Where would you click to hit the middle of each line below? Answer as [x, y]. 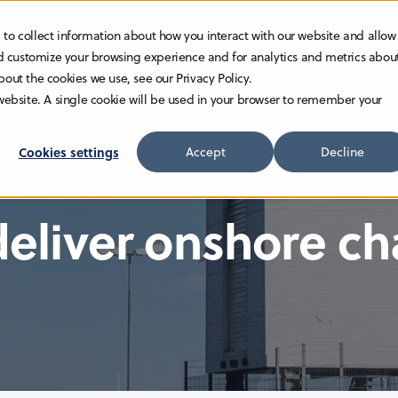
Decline [342, 152]
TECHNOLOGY [62, 38]
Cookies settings [68, 152]
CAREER [350, 38]
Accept [205, 152]
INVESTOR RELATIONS [215, 38]
